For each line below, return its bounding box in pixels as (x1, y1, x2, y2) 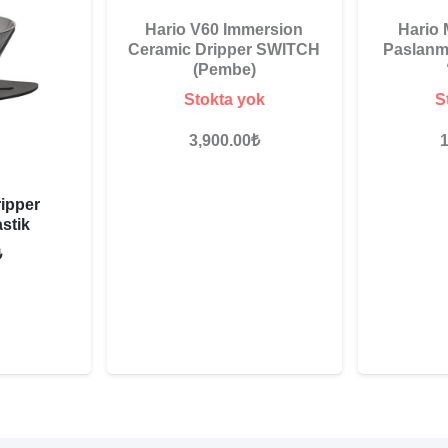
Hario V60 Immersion (145, 20, 304, 38)
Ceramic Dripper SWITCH (128, 40, 321, 58)
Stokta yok (183, 90, 265, 108)
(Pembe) (192, 60, 256, 78)
